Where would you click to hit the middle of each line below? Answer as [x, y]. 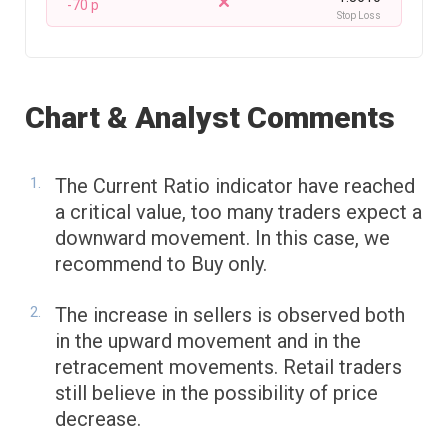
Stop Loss [359, 16]
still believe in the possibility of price [216, 393]
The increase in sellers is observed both [230, 315]
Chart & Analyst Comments [210, 118]
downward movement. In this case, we [222, 238]
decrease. [98, 419]
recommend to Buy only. [161, 264]
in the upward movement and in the [208, 341]
